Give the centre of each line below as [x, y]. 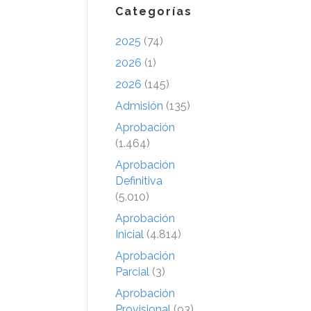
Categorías [154, 11]
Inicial [129, 234]
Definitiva [139, 180]
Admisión [139, 106]
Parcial [132, 271]
